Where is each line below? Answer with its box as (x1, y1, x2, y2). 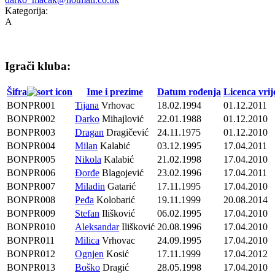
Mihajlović (99, 114, 144, 125)
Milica (75, 235, 99, 246)
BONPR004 (7, 141, 55, 152)
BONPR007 (7, 181, 55, 192)
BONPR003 (7, 127, 55, 138)
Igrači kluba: (5, 60, 71, 73)
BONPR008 (7, 195, 55, 206)
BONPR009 (7, 208, 55, 219)
